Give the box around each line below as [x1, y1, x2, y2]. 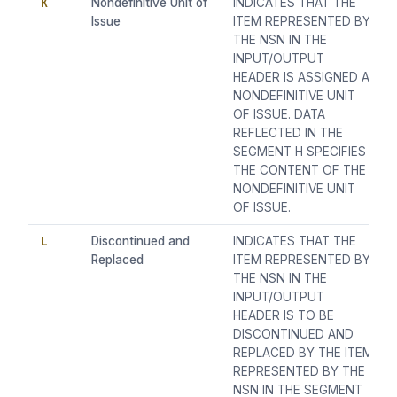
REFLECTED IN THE [233, 126, 344, 141]
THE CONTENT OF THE [233, 163, 367, 178]
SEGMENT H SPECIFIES [233, 144, 367, 160]
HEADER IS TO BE [233, 308, 335, 323]
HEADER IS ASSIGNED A [233, 70, 370, 85]
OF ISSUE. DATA [233, 107, 326, 122]
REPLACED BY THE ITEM [233, 346, 374, 361]
